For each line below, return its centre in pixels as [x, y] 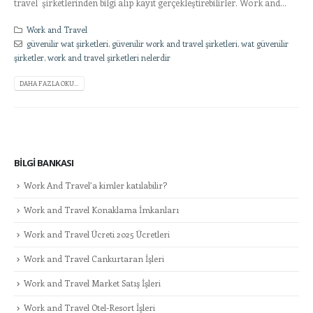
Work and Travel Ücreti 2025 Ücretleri [97, 234]
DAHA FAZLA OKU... [49, 83]
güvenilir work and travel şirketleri [174, 44]
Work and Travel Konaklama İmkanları [101, 209]
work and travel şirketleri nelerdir [109, 58]
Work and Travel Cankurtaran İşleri [94, 258]
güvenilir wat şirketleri [67, 44]
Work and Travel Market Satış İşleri [92, 283]
